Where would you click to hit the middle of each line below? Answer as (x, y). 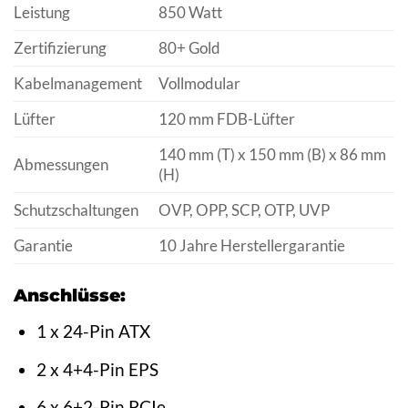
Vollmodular (199, 84)
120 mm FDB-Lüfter (226, 119)
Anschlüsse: (70, 296)
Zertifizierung (60, 48)
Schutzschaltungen (76, 210)
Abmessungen (61, 165)
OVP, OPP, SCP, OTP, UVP (244, 210)
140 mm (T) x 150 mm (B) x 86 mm (272, 155)
